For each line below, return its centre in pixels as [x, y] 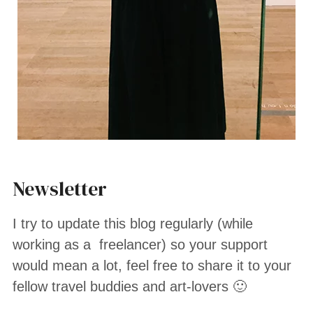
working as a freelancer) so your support [140, 245]
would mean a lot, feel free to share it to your [152, 265]
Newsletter [60, 189]
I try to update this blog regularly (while [133, 224]
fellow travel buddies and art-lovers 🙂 [130, 286]
